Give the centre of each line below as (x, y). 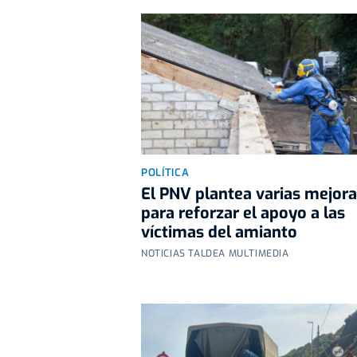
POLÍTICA (165, 172)
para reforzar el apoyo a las (243, 213)
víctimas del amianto (219, 232)
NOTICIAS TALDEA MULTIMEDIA (215, 253)
